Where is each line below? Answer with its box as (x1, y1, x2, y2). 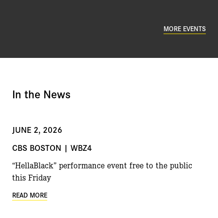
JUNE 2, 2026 (12, 123, 62, 136)
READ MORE (12, 190, 47, 200)
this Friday (12, 171, 51, 183)
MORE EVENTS (163, 23, 206, 34)
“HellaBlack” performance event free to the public (12, 159, 192, 171)
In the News (12, 85, 71, 103)
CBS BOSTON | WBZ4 (12, 141, 92, 154)
